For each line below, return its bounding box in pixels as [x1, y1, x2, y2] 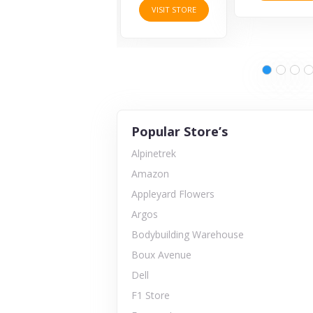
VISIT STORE [36, 3, 82, 15]
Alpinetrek [131, 146, 176, 160]
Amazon [131, 166, 169, 180]
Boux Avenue [131, 247, 191, 261]
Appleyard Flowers [131, 187, 214, 201]
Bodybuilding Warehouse [131, 227, 244, 241]
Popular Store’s [131, 122, 228, 140]
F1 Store [131, 288, 170, 302]
